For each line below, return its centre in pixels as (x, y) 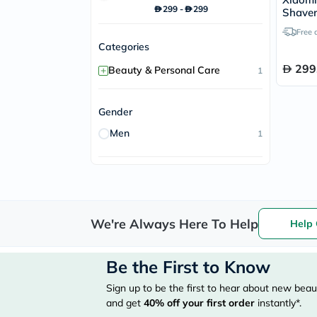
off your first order (209, 303)
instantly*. (278, 303)
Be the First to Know (188, 267)
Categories (124, 47)
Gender (115, 112)
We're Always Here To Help (174, 224)
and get (125, 303)
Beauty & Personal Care (164, 70)
